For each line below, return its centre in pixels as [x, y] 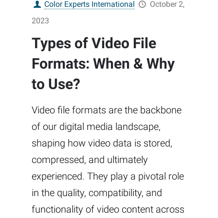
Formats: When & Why [103, 63]
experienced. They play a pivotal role [108, 176]
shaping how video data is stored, [102, 143]
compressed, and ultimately [90, 159]
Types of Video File [94, 43]
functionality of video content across [108, 209]
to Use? [56, 84]
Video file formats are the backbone [107, 110]
